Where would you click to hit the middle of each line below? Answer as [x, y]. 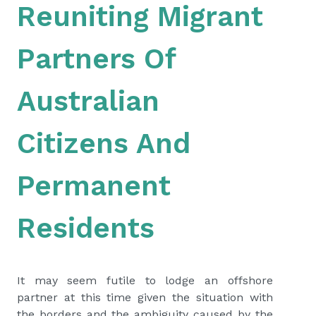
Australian [88, 102]
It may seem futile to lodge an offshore [145, 281]
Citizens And [104, 144]
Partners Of [96, 59]
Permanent [94, 186]
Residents [86, 229]
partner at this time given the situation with [145, 298]
